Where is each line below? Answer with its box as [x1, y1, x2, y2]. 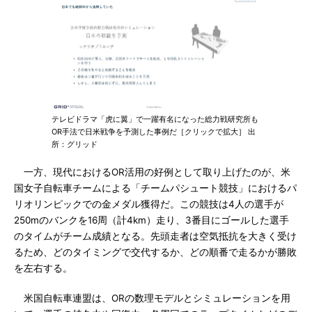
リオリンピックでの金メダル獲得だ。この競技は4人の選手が [14, 198, 283, 210]
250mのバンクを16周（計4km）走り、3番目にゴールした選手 [14, 214, 289, 226]
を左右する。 [14, 263, 72, 274]
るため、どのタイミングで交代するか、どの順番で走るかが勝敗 [14, 247, 297, 258]
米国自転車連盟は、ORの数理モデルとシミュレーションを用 [14, 292, 290, 304]
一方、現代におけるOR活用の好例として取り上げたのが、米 [14, 166, 290, 178]
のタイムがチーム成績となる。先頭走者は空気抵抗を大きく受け [14, 231, 297, 242]
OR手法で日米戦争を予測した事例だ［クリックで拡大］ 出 [52, 127, 256, 136]
